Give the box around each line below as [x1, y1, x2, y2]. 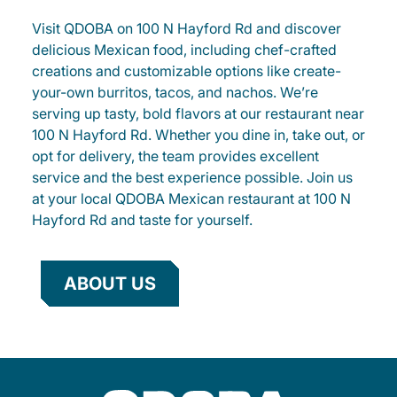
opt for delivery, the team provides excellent [32, 147, 319, 165]
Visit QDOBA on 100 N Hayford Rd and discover [32, 19, 341, 37]
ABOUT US [64, 273, 156, 294]
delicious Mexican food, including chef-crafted [32, 41, 337, 58]
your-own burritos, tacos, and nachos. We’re [32, 83, 318, 101]
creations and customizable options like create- [32, 62, 341, 80]
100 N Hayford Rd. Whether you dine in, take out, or [32, 126, 365, 144]
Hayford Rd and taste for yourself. [32, 211, 253, 229]
